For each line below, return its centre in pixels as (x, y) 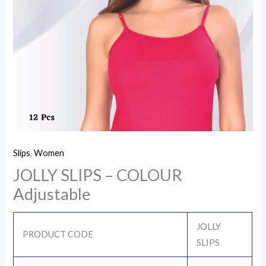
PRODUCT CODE (58, 234)
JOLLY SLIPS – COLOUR (98, 175)
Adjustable (52, 194)
